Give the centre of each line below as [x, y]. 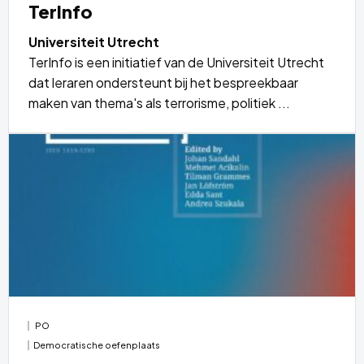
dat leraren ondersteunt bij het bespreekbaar [163, 82]
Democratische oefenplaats [97, 344]
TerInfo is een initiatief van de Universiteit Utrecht [176, 62]
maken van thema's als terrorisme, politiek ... [159, 102]
